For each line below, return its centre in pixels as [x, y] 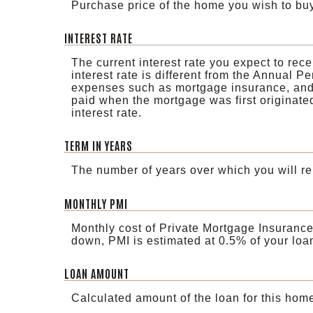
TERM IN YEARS [99, 146]
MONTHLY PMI [96, 203]
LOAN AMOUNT [97, 273]
